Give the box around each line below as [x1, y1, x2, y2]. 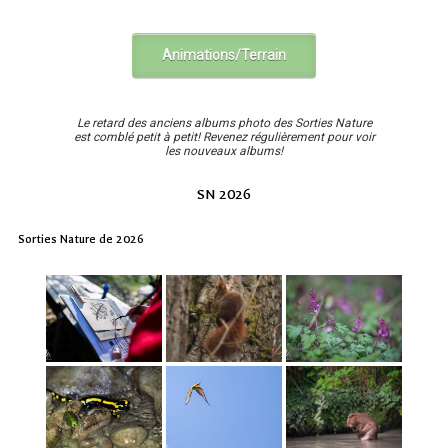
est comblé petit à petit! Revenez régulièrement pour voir [73, 130, 375, 145]
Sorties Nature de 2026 [18, 232, 144, 247]
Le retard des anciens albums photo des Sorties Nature [76, 116, 372, 131]
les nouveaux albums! [165, 144, 283, 159]
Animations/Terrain [162, 47, 286, 64]
